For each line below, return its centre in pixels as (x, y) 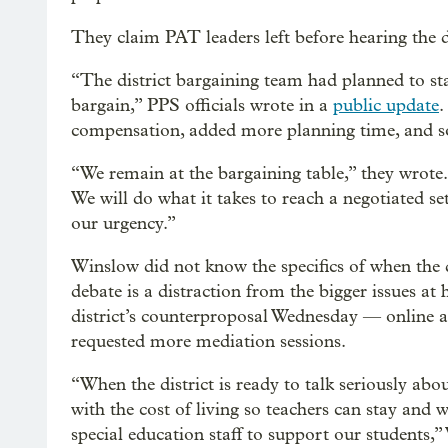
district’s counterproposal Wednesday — (226, 316)
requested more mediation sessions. (208, 341)
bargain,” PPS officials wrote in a (202, 105)
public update (386, 105)
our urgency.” (123, 223)
